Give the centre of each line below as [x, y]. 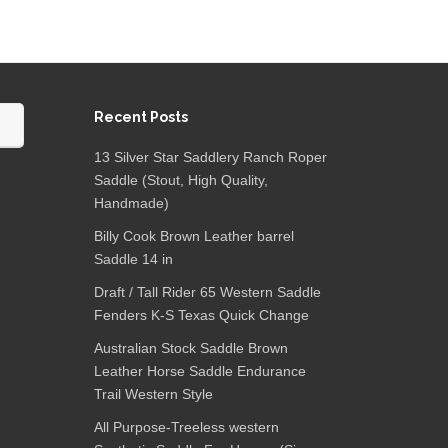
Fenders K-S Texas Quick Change [201, 315]
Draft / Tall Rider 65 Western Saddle [207, 292]
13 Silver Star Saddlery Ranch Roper [210, 157]
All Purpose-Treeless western [186, 427]
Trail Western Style [153, 394]
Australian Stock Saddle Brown [191, 348]
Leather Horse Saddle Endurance [200, 371]
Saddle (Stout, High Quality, [181, 180]
